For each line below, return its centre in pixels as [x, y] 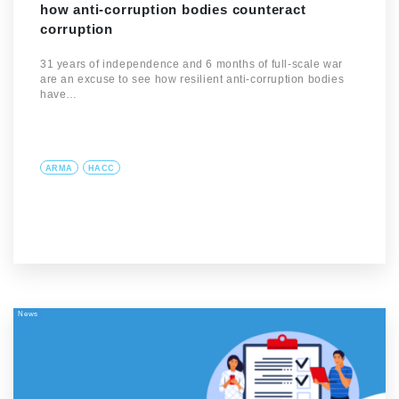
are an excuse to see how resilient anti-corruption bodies [192, 80]
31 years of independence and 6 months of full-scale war [192, 65]
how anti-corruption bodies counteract [173, 10]
